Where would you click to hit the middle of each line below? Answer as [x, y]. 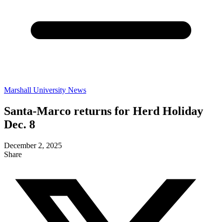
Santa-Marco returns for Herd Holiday [104, 111]
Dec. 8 [20, 124]
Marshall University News [45, 90]
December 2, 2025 [33, 145]
